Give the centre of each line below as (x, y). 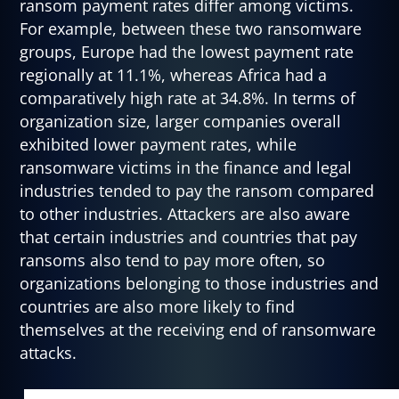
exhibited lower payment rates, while (159, 144)
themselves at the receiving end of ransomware (198, 329)
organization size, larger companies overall (181, 121)
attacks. (49, 352)
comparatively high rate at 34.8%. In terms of (188, 98)
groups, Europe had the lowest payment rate (187, 51)
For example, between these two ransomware (191, 28)
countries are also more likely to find (158, 306)
